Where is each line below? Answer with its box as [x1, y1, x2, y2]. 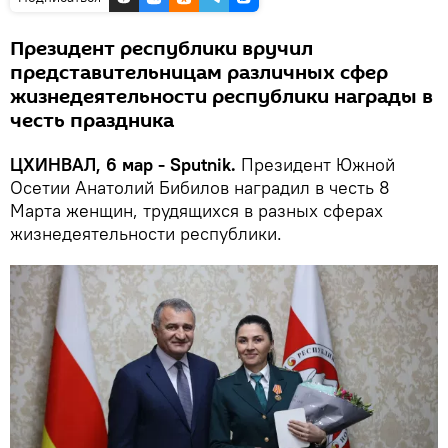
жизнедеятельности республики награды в [10, 82, 433, 111]
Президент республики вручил [10, 34, 313, 63]
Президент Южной [236, 152, 395, 176]
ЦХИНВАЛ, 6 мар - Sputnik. [10, 152, 236, 176]
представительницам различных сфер [10, 58, 388, 87]
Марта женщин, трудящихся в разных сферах [10, 198, 383, 222]
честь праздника [10, 106, 174, 135]
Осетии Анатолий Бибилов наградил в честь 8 [10, 175, 390, 199]
